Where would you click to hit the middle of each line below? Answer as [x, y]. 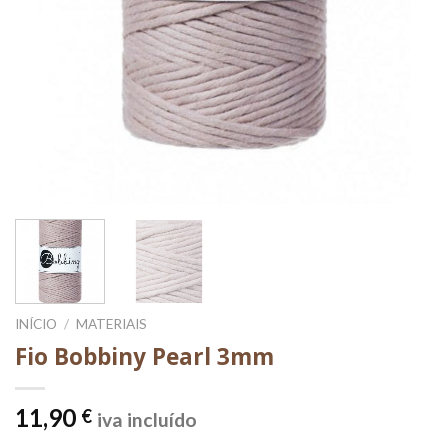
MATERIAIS [112, 323]
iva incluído [147, 419]
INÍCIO [36, 323]
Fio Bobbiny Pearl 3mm [144, 356]
